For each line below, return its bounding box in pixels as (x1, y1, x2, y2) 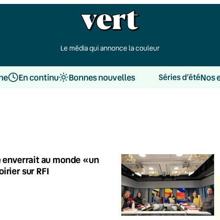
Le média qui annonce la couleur (60, 43, 160, 53)
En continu (18, 71, 58, 83)
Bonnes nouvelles (68, 71, 135, 83)
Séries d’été (158, 72, 200, 82)
